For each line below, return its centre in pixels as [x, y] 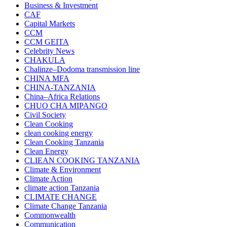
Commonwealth [50, 215]
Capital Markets [50, 24]
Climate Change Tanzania [66, 206]
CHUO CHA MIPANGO [66, 106]
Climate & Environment [63, 170]
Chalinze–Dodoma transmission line [82, 69]
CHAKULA [45, 60]
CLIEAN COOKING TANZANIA [82, 161]
